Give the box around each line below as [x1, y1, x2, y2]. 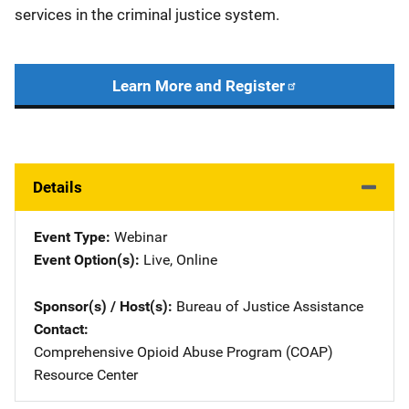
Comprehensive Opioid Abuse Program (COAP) [34, 343, 333, 361]
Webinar [114, 228, 167, 246]
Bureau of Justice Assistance [176, 298, 363, 315]
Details [33, 178, 82, 196]
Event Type [34, 228, 106, 246]
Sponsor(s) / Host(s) [34, 298, 168, 315]
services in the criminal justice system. [15, 5, 279, 24]
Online [176, 251, 217, 268]
